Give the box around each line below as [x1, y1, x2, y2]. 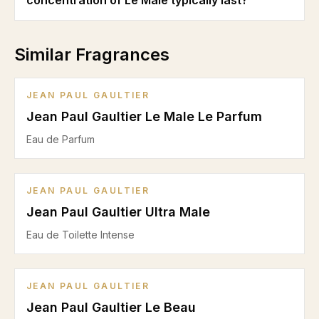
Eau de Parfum [26, 133, 95, 145]
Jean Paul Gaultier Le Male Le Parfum [26, 109, 262, 124]
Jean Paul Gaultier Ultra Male [26, 204, 210, 219]
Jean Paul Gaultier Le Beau [26, 300, 196, 315]
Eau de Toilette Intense [26, 229, 135, 241]
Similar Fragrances [14, 44, 169, 65]
